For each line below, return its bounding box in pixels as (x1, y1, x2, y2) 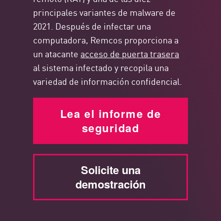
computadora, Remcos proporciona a (33, 33, 179, 46)
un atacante (33, 47, 81, 60)
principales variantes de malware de (33, 5, 176, 19)
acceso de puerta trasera (80, 47, 180, 60)
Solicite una (80, 162, 141, 178)
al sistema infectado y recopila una (33, 61, 169, 74)
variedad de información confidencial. (33, 74, 183, 88)
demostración (75, 176, 146, 192)
